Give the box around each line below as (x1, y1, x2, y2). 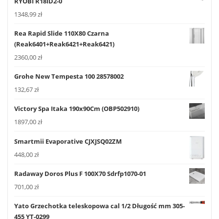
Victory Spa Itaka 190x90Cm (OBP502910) (14, 104, 139, 113)
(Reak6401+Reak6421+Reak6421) (14, 39, 114, 48)
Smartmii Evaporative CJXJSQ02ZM (14, 136, 122, 146)
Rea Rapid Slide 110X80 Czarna (14, 28, 109, 38)
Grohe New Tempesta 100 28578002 (14, 72, 124, 81)
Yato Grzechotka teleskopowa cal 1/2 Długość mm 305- (14, 201, 185, 211)
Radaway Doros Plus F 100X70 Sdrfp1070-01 (14, 169, 146, 178)
